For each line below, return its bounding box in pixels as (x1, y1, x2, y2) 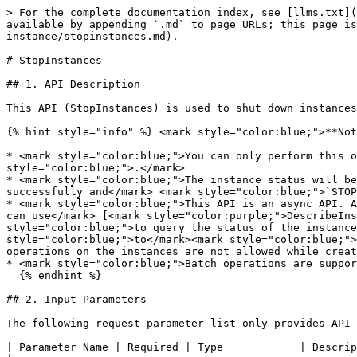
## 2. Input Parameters (6, 293, 147, 305)
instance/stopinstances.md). (6, 30, 178, 42)
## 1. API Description (6, 78, 140, 90)
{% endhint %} (6, 269, 19, 281)
